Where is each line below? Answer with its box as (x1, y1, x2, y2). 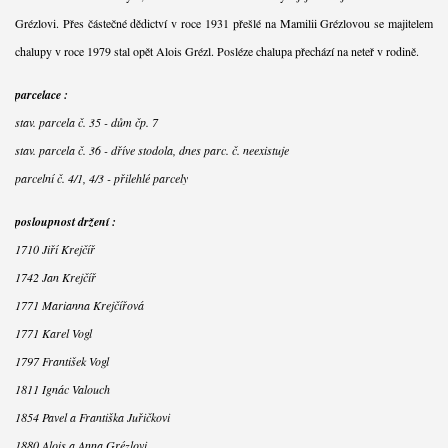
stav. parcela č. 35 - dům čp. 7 (14, 113, 158, 130)
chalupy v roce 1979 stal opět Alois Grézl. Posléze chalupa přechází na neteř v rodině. (14, 42, 419, 59)
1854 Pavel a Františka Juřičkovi (14, 408, 170, 425)
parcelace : (14, 85, 68, 103)
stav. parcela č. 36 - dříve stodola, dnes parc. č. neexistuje (14, 141, 289, 158)
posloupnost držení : (14, 212, 116, 230)
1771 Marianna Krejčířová (14, 296, 144, 313)
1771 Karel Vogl (14, 324, 92, 341)
